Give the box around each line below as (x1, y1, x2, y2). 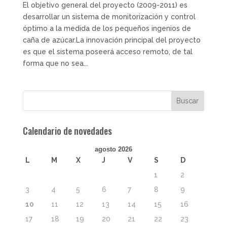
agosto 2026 (94, 145, 132, 153)
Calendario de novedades (22, 124, 112, 137)
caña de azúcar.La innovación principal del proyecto (22, 35, 201, 44)
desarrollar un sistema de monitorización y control (22, 12, 196, 21)
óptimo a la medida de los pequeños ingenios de (22, 24, 191, 32)
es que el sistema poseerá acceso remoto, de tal (22, 47, 193, 56)
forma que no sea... (22, 59, 88, 67)
